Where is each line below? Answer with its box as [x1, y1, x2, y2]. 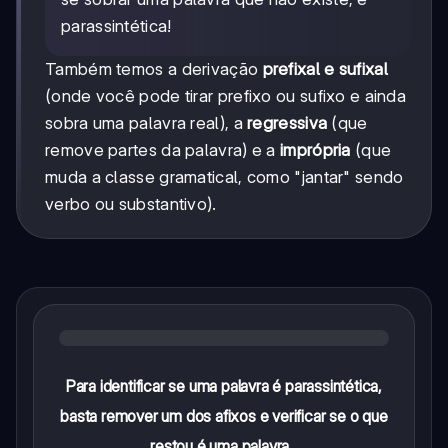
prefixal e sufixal [262, 58, 388, 79]
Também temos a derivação [45, 58, 263, 79]
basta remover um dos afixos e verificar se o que [60, 405, 388, 426]
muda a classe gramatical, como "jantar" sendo [45, 166, 404, 187]
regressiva [247, 112, 328, 133]
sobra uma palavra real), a [45, 112, 248, 133]
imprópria [280, 139, 351, 160]
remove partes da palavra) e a [45, 139, 281, 160]
